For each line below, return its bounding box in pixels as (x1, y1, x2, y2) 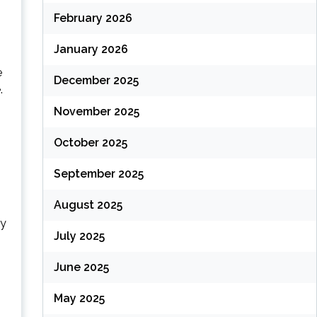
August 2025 (53, 198, 122, 212)
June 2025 (53, 260, 109, 275)
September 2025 (53, 167, 144, 181)
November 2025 (53, 105, 139, 119)
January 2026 (53, 42, 128, 57)
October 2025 (53, 136, 127, 150)
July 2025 (53, 229, 105, 243)
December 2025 (53, 74, 139, 88)
